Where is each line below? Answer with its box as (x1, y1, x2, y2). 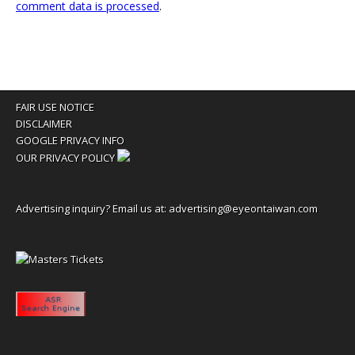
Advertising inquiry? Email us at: (16, 200, 169, 216)
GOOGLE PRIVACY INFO (16, 132, 124, 147)
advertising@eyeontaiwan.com (169, 200, 318, 216)
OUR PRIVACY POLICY (16, 150, 115, 165)
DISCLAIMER (16, 116, 72, 131)
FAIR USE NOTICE (16, 99, 94, 114)
